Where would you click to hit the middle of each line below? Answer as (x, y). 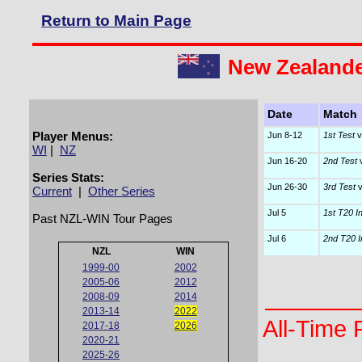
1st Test (339, 135)
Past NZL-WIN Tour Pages (102, 219)
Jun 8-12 (284, 135)
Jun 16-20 (287, 161)
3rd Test (339, 187)
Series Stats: (68, 177)
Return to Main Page (116, 21)
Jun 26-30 (287, 187)
